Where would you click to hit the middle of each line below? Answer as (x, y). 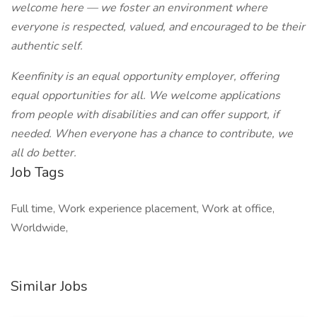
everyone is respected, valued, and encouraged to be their (158, 27)
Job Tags (38, 172)
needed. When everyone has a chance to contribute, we (152, 134)
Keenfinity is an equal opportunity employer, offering (145, 76)
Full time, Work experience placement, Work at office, (143, 209)
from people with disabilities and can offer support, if (145, 115)
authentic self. (47, 46)
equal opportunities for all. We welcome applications (145, 96)
